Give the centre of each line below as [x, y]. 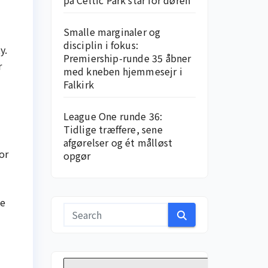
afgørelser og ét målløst [118, 142]
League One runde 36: [113, 116]
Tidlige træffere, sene [113, 129]
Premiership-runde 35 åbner [127, 58]
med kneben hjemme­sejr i [123, 71]
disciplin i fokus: [101, 45]
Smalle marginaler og [112, 32]
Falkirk [78, 84]
